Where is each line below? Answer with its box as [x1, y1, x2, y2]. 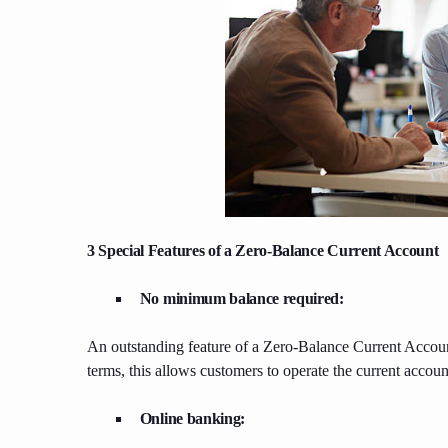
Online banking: [139, 410, 245, 428]
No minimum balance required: [139, 290, 348, 308]
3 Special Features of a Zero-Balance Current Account [87, 242, 439, 260]
